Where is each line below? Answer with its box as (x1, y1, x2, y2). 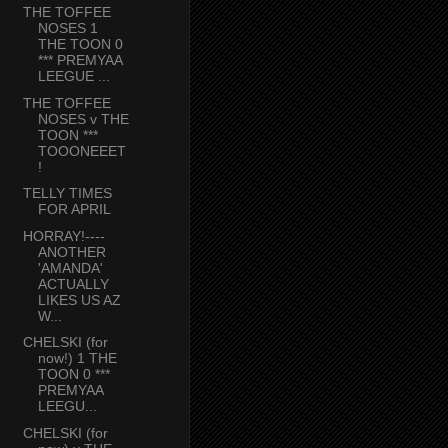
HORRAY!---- (22, 227, 105, 244)
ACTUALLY (37, 275, 109, 292)
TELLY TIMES (22, 185, 112, 202)
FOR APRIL (37, 201, 111, 218)
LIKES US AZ (37, 291, 121, 308)
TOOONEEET (37, 142, 126, 159)
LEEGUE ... (37, 68, 110, 85)
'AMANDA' (37, 259, 103, 276)
